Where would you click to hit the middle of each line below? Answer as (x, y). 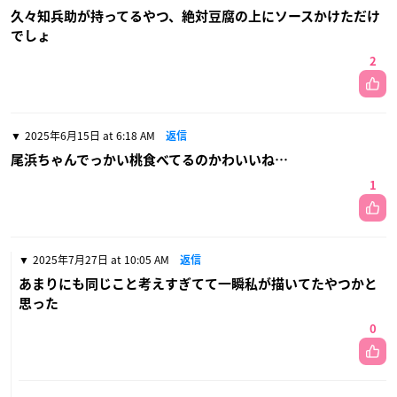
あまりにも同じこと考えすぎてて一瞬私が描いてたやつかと (198, 284)
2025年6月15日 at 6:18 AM (90, 135)
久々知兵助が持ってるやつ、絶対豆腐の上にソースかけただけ (195, 16)
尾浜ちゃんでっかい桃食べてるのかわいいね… (149, 160)
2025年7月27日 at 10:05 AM (101, 259)
